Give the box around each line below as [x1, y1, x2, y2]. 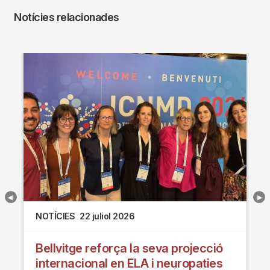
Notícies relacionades [14, 11, 119, 24]
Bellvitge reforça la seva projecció [36, 240, 223, 256]
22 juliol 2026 [80, 210, 134, 221]
